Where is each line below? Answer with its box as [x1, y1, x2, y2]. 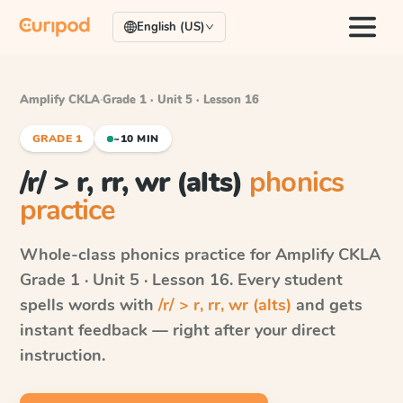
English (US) [137, 19, 205, 35]
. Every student [229, 269, 343, 291]
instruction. [20, 345, 105, 366]
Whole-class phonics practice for [20, 244, 275, 265]
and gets [291, 294, 363, 316]
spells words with [20, 294, 158, 316]
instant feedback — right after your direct [20, 319, 336, 341]
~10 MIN [113, 131, 159, 146]
